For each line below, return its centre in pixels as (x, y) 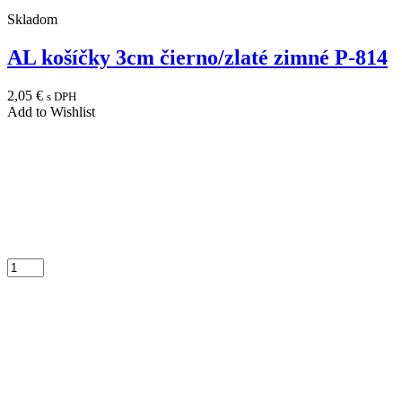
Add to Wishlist (51, 111)
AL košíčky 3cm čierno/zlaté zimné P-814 (197, 57)
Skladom (32, 19)
